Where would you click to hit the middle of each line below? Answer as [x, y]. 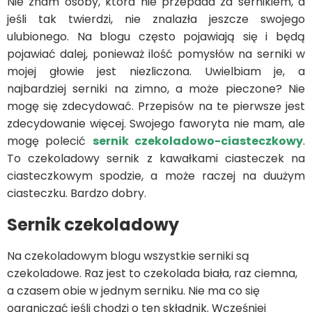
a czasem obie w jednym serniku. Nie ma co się [133, 291]
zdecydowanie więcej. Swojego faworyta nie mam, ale [156, 124]
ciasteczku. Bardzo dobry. [77, 194]
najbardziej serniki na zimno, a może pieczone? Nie [156, 89]
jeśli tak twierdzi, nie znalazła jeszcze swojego [156, 19]
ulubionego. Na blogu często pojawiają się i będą [156, 37]
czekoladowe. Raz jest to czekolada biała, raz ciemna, [152, 274]
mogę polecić [50, 141]
